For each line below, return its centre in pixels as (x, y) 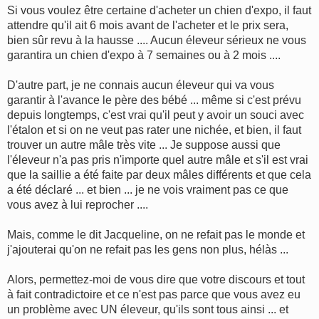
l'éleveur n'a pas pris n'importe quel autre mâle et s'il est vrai (158, 159)
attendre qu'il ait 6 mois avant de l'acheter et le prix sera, (148, 25)
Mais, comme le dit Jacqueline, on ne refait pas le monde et (156, 234)
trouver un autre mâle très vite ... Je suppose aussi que (144, 145)
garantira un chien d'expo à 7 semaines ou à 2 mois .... (144, 55)
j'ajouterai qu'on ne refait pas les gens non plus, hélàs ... (148, 249)
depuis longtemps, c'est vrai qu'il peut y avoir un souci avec (156, 115)
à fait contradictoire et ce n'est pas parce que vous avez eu (154, 294)
